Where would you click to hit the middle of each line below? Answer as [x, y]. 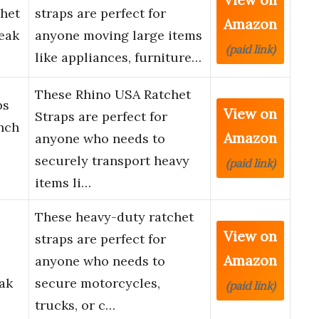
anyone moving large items [119, 36]
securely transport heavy [112, 161]
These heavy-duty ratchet [114, 217]
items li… [63, 183]
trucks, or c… [75, 305]
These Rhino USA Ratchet [113, 95]
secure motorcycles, [98, 283]
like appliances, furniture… [118, 58]
